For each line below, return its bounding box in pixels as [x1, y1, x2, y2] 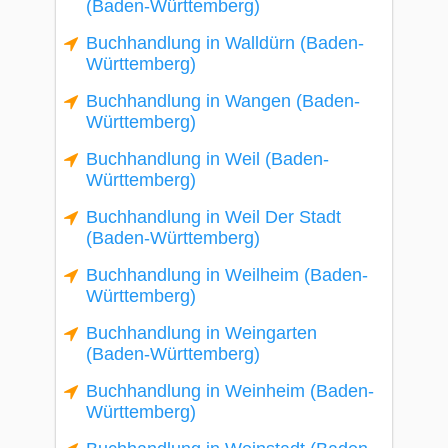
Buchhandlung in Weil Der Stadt [86, 207, 341, 227]
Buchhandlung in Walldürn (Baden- [86, 33, 364, 53]
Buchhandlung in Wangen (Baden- [86, 91, 360, 111]
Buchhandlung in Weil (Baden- [86, 149, 329, 169]
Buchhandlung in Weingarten [86, 323, 317, 343]
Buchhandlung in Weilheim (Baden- [86, 265, 368, 285]
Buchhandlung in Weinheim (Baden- [86, 381, 374, 401]
